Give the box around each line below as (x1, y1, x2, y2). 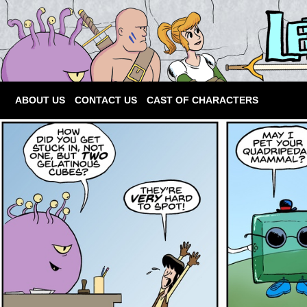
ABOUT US (15, 95, 65, 106)
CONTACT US (75, 95, 137, 106)
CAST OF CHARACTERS (147, 95, 258, 106)
